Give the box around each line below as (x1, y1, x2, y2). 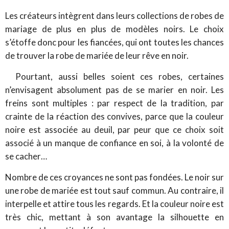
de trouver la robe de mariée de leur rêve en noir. (5, 50, 189, 61)
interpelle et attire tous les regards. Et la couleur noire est (5, 198, 224, 209)
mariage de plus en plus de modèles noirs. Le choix (5, 23, 224, 34)
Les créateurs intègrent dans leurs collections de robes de (5, 10, 224, 21)
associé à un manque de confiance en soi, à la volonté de (5, 137, 224, 148)
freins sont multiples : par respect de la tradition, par (5, 97, 224, 108)
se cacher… (5, 150, 47, 162)
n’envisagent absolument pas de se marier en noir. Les (5, 84, 224, 95)
